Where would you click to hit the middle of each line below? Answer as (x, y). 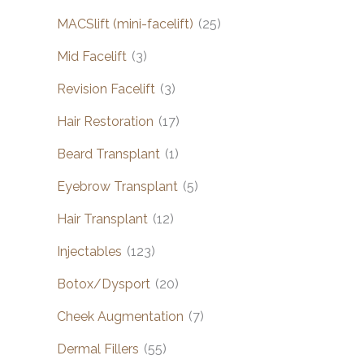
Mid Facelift (92, 56)
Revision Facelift (106, 89)
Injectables (89, 251)
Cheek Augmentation (120, 316)
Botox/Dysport (104, 284)
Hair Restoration (105, 121)
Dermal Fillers (98, 349)
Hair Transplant (102, 219)
